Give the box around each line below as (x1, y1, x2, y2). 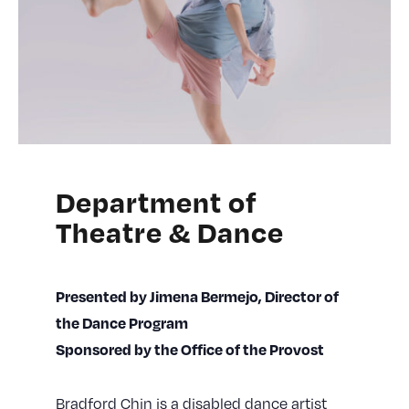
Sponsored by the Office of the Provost (55, 339, 324, 359)
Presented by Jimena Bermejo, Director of (55, 286, 339, 306)
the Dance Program (55, 312, 188, 332)
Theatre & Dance (55, 213, 284, 249)
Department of (55, 183, 257, 219)
